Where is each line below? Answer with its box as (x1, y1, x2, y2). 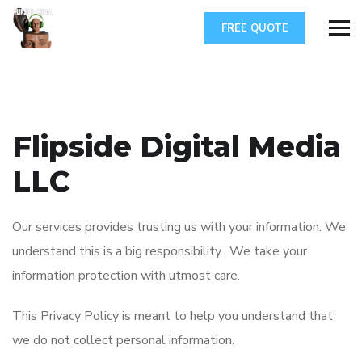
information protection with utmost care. (12, 267, 240, 284)
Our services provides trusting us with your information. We (12, 218, 346, 236)
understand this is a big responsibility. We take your (12, 242, 307, 260)
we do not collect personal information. (12, 331, 234, 349)
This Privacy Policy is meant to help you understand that (12, 307, 333, 325)
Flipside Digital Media (12, 128, 341, 164)
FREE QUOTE (221, 21, 288, 36)
